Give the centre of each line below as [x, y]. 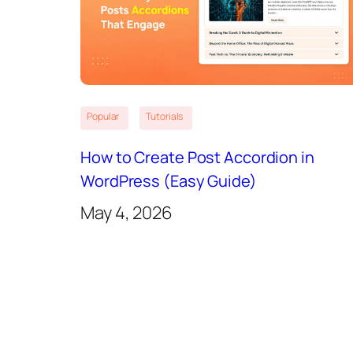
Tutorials [165, 116]
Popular [103, 116]
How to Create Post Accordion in [197, 157]
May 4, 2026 [126, 213]
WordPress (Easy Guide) [169, 181]
